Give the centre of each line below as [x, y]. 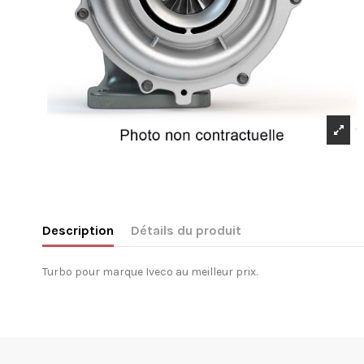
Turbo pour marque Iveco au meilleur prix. [150, 272]
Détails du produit [186, 231]
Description [78, 231]
